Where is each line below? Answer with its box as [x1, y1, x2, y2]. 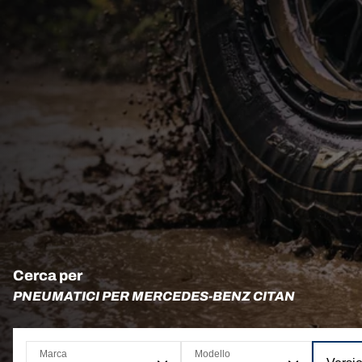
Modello [195, 348, 230, 360]
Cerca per [13, 267, 82, 284]
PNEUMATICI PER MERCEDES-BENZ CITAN [13, 289, 295, 303]
